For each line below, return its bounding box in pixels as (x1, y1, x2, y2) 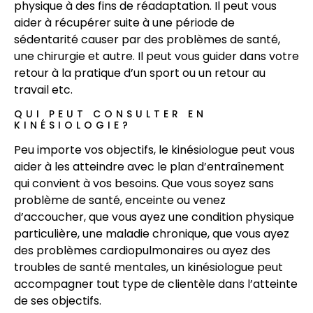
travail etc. (14, 81, 73, 98)
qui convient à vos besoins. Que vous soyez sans (14, 175, 274, 192)
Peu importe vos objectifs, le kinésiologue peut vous (14, 142, 295, 159)
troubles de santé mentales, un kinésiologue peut (14, 259, 283, 276)
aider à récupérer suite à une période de (14, 14, 235, 31)
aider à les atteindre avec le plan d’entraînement (14, 159, 284, 175)
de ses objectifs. (14, 293, 101, 310)
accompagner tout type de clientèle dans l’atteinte (14, 276, 298, 293)
